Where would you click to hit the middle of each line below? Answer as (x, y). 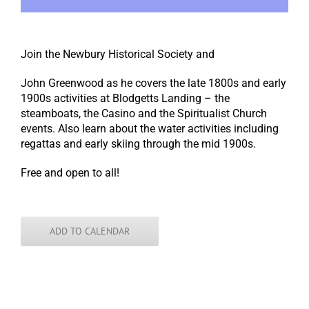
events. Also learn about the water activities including (150, 129)
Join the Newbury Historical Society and (118, 54)
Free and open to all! (70, 173)
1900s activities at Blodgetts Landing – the (125, 98)
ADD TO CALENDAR (90, 231)
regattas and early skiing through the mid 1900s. (138, 144)
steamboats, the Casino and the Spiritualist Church (144, 113)
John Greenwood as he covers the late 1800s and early (153, 83)
